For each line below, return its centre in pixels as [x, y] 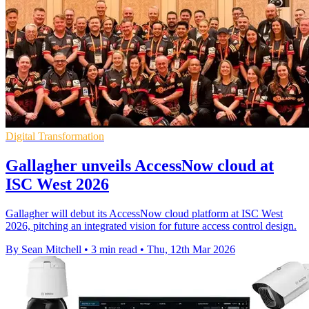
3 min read [114, 249]
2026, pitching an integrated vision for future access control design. [151, 226]
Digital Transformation [55, 137]
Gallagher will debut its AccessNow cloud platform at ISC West [144, 213]
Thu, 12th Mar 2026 [191, 249]
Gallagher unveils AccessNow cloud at [140, 165]
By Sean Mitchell [43, 249]
